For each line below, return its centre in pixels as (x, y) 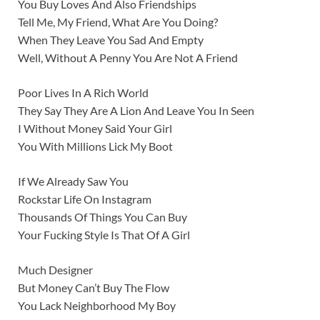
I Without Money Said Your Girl (95, 128)
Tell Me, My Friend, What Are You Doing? (118, 21)
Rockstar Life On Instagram (85, 199)
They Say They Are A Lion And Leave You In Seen (136, 110)
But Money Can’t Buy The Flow (94, 287)
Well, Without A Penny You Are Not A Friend (128, 57)
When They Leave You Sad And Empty (111, 39)
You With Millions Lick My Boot (95, 146)
